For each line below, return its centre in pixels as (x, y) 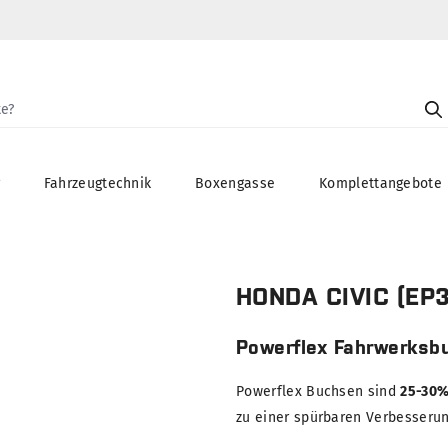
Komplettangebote (380, 184)
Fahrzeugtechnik (97, 184)
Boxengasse (235, 184)
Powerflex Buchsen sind (318, 392)
